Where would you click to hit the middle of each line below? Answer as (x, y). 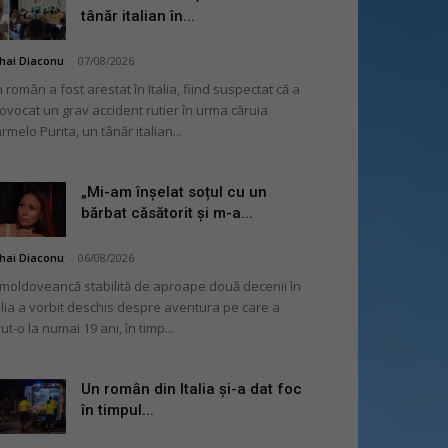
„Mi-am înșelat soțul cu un (174, 192)
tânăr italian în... (138, 16)
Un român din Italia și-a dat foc (191, 389)
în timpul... (117, 410)
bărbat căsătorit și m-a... (167, 213)
